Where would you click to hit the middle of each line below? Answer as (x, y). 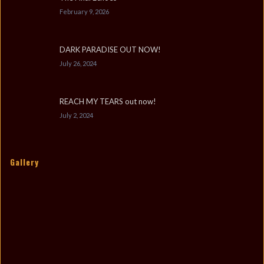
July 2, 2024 (76, 115)
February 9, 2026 (84, 11)
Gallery (24, 162)
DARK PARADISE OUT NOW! (110, 49)
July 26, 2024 (78, 63)
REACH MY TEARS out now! (108, 101)
